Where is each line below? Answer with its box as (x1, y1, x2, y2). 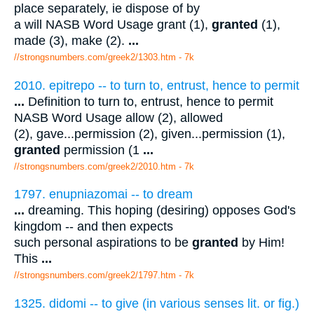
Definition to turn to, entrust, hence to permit (25, 94, 273, 109)
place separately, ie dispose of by (14, 1, 200, 16)
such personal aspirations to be (14, 235, 192, 250)
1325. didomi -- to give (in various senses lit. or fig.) (14, 296, 299, 310)
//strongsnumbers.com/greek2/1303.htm (14, 52, 176, 63)
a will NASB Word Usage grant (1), (14, 18, 212, 32)
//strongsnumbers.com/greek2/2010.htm (14, 161, 176, 172)
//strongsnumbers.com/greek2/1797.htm (14, 270, 176, 281)
